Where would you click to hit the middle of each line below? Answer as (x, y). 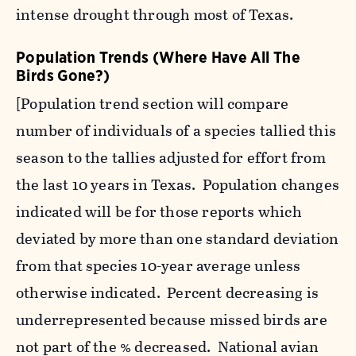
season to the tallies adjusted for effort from (171, 158)
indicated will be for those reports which (159, 212)
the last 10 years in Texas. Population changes (178, 185)
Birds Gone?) (63, 76)
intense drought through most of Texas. (155, 15)
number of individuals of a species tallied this (176, 131)
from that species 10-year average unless (159, 266)
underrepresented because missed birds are (172, 320)
